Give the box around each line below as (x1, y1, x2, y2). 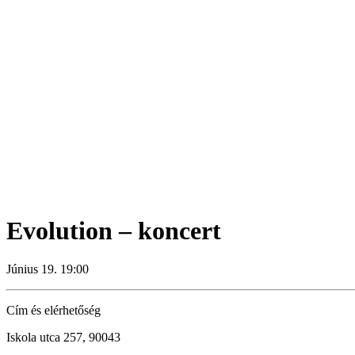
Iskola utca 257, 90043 (6, 330, 120, 345)
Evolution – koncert (6, 216, 221, 246)
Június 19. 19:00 (6, 262, 89, 277)
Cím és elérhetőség (6, 303, 101, 318)
